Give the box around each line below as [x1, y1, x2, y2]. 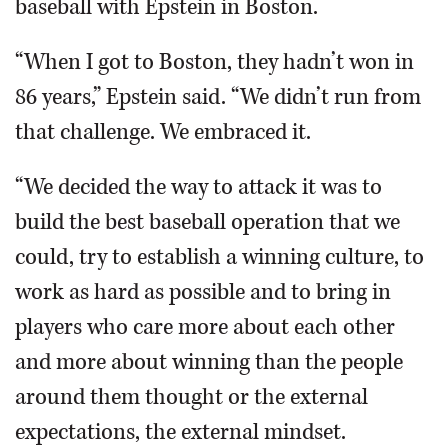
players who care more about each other [15, 312, 395, 343]
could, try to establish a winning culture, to [15, 242, 424, 273]
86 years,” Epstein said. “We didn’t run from [15, 82, 421, 113]
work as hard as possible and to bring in [15, 277, 391, 308]
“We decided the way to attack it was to [15, 172, 382, 203]
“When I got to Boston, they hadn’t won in [15, 47, 414, 78]
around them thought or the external [15, 382, 368, 413]
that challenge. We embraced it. [15, 117, 311, 148]
